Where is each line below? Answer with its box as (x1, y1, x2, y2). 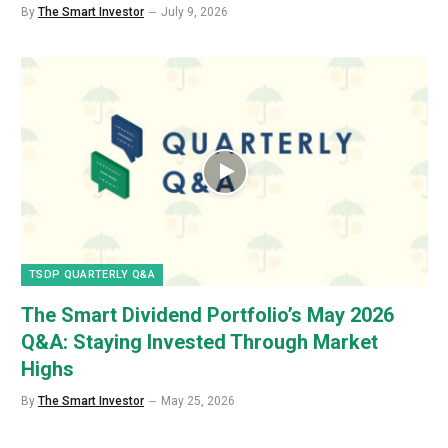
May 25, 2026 (161, 394, 235, 409)
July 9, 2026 (161, 5, 228, 20)
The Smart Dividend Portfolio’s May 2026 (21, 303, 394, 328)
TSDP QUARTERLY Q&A (29, 268, 155, 282)
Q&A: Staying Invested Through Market (21, 330, 378, 355)
